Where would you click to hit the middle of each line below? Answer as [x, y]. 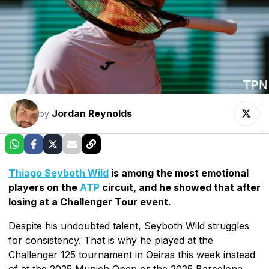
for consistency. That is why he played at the [111, 240]
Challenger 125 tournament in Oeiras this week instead [132, 254]
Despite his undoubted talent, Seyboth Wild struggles [129, 225]
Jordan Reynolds [92, 113]
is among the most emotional [179, 173]
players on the [44, 187]
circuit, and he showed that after [180, 187]
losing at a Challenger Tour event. [90, 201]
